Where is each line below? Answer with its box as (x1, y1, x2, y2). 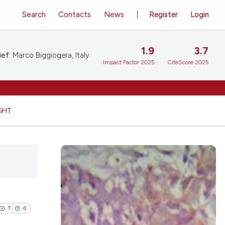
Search (22, 10, 46, 19)
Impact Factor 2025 (103, 59, 154, 66)
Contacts (58, 10, 91, 19)
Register (149, 10, 178, 19)
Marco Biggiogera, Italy (11, 51, 89, 60)
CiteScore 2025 (168, 59, 208, 66)
